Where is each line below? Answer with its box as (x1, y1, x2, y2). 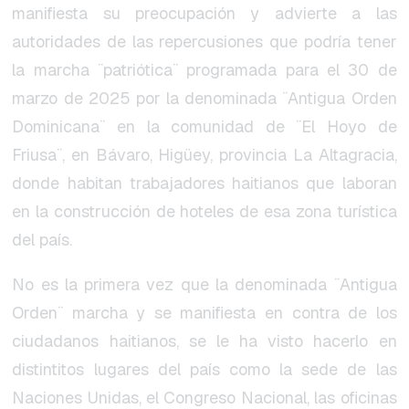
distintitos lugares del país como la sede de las (12, 359, 397, 381)
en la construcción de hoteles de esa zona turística (12, 201, 397, 223)
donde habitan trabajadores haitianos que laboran (12, 173, 397, 194)
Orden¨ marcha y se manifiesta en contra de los (12, 302, 397, 324)
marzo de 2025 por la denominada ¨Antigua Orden (12, 88, 397, 110)
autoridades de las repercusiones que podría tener (12, 31, 397, 53)
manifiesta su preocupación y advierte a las (12, 3, 397, 25)
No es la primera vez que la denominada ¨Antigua (12, 274, 397, 296)
